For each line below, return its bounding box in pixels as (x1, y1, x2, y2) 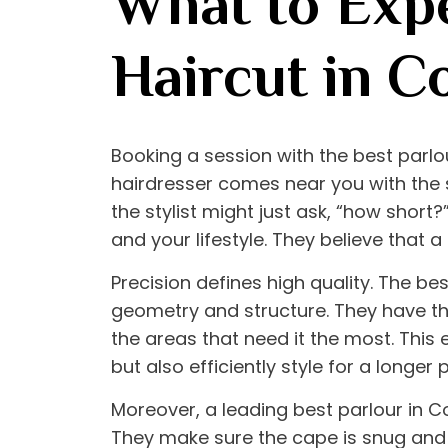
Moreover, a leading (111, 397, 293, 423)
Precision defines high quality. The (111, 270, 416, 296)
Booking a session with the (111, 143, 353, 169)
